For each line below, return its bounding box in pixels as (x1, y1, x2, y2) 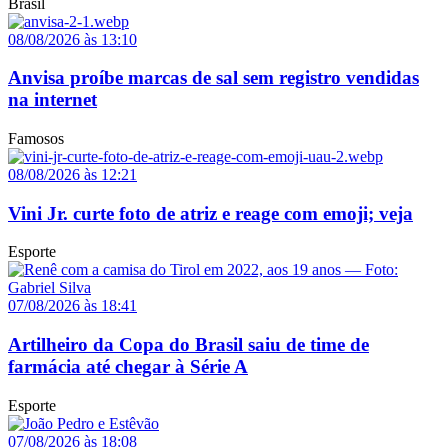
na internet (8, 89, 97, 111)
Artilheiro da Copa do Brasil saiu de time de (8, 334, 369, 356)
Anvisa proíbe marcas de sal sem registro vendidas (8, 67, 419, 89)
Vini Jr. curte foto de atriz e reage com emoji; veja (8, 202, 413, 224)
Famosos (8, 130, 64, 148)
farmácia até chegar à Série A (8, 356, 248, 378)
